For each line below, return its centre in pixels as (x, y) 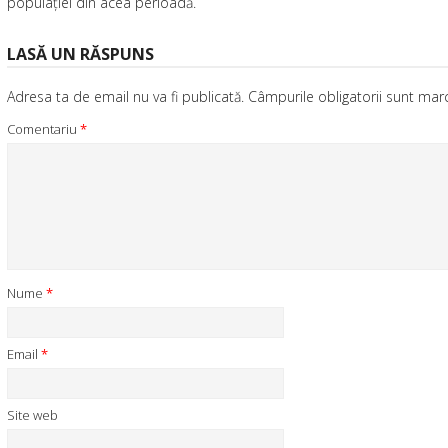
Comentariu (43, 129)
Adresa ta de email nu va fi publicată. (125, 96)
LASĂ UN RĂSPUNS (80, 54)
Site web (32, 415)
